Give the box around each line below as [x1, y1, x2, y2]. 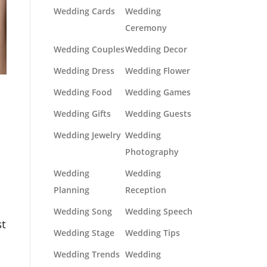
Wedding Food [54, 86, 112, 98]
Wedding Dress [54, 65, 114, 76]
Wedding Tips [125, 227, 180, 238]
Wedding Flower [125, 65, 190, 76]
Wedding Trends [54, 249, 120, 260]
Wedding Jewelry [54, 129, 121, 141]
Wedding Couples [54, 44, 125, 55]
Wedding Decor [125, 44, 187, 55]
